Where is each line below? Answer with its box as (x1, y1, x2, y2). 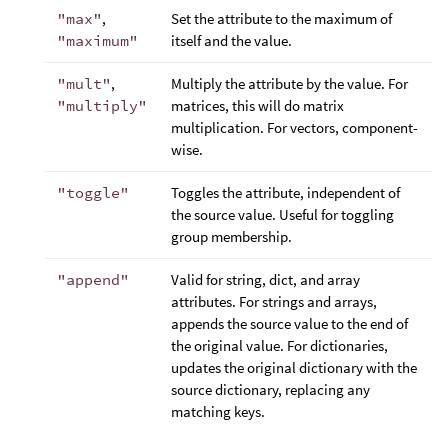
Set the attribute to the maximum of (171, 8, 392, 28)
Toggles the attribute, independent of (171, 182, 400, 202)
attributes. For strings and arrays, (171, 291, 377, 311)
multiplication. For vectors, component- (171, 117, 418, 137)
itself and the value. (171, 30, 292, 50)
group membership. (171, 226, 292, 246)
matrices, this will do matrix (171, 95, 344, 115)
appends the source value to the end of (171, 313, 408, 333)
